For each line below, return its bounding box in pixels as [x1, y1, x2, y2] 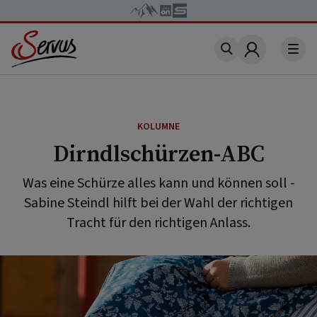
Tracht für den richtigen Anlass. [67, 213, 250, 233]
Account [250, 48, 298, 67]
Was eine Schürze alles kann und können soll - [22, 173, 295, 193]
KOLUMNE [137, 120, 180, 134]
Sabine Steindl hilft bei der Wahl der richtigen [24, 193, 293, 213]
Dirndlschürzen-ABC [52, 138, 265, 169]
